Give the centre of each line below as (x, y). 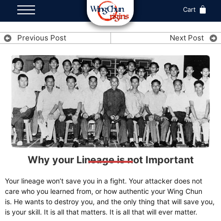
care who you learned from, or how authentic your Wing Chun (104, 191)
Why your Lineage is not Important (110, 160)
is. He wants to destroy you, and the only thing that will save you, (110, 202)
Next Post (187, 38)
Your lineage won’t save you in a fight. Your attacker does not (104, 181)
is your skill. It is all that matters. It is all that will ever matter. (101, 212)
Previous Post (42, 38)
